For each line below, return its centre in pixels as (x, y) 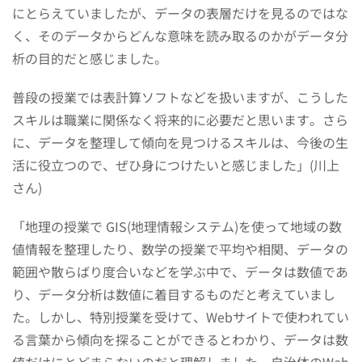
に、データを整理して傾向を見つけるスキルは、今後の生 (180, 142)
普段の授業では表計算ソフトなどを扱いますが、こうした (180, 97)
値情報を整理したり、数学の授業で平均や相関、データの (180, 248)
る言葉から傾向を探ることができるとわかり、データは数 (180, 339)
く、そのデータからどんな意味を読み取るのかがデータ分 (180, 35)
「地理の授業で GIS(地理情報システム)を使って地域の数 (177, 226)
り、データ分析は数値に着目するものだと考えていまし (174, 294)
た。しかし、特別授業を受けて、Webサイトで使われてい (181, 316)
